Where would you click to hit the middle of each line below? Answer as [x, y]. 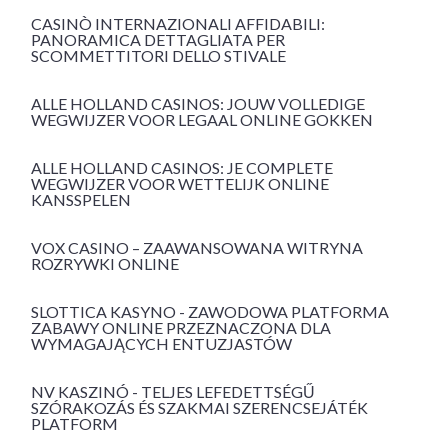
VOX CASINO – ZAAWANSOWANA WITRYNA [197, 248]
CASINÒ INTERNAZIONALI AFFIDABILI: [178, 24]
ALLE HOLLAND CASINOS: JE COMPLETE [182, 168]
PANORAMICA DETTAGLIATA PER [158, 40]
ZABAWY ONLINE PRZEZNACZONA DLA [181, 328]
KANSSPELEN [81, 200]
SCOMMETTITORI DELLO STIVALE [158, 56]
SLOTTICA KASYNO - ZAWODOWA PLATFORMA [210, 312]
